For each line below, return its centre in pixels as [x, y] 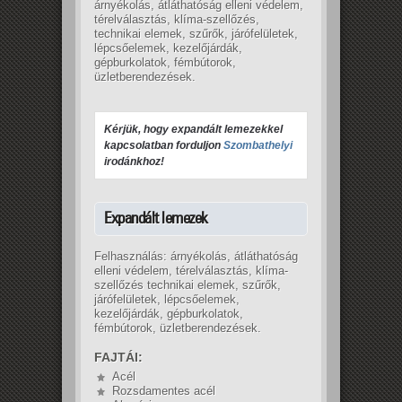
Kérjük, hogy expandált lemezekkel [193, 129]
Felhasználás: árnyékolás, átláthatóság [196, 256]
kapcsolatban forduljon [164, 145]
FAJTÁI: [118, 357]
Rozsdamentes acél [164, 391]
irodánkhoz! [134, 162]
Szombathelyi [258, 145]
